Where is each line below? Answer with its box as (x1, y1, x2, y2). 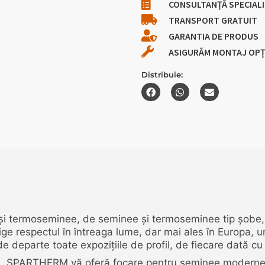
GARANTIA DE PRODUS (169, 30, 259, 42)
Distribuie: (141, 69, 183, 79)
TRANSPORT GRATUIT (169, 14, 258, 26)
